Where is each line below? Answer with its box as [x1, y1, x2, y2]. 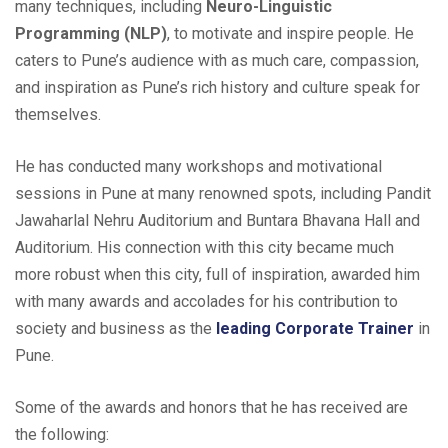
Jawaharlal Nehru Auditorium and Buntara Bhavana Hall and [15, 210, 420, 230]
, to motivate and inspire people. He [167, 23, 414, 43]
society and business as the [15, 318, 216, 338]
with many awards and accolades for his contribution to [15, 291, 398, 311]
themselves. [15, 104, 101, 124]
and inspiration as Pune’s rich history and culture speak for [15, 77, 420, 97]
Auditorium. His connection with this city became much [15, 237, 394, 257]
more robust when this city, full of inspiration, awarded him [15, 264, 420, 284]
